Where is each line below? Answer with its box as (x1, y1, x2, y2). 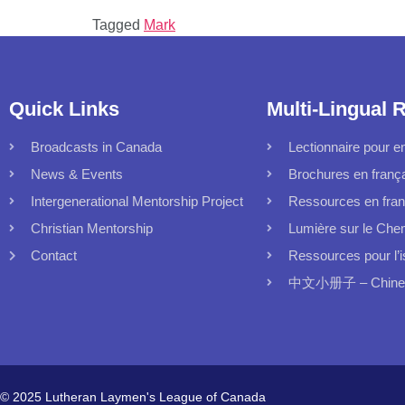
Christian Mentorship (31, 221, 153, 237)
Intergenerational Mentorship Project (31, 193, 243, 210)
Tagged (92, 17, 144, 33)
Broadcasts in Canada (31, 139, 162, 155)
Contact (31, 248, 77, 264)
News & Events (31, 166, 123, 183)
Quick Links (9, 98, 119, 121)
